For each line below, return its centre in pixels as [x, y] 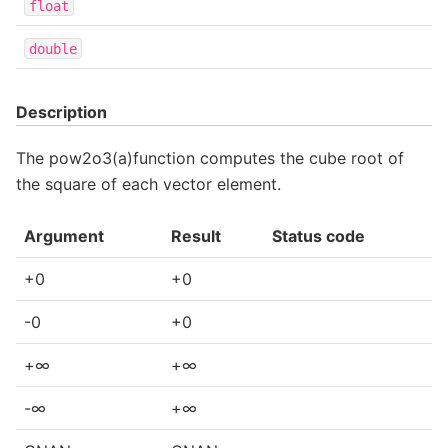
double [53, 48]
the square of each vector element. [148, 183]
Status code [318, 236]
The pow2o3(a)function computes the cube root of [210, 157]
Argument [64, 236]
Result [196, 236]
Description [61, 112]
